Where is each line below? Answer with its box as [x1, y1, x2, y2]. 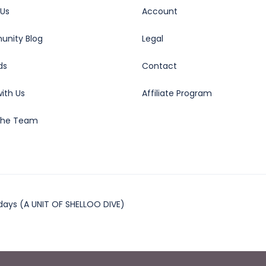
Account [142, 5, 178, 17]
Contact [142, 60, 177, 72]
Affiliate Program [142, 87, 212, 99]
